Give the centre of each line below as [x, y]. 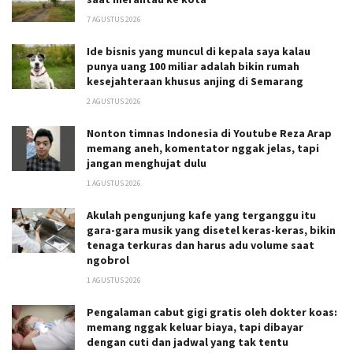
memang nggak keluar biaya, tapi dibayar [195, 327]
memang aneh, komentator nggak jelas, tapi [203, 148]
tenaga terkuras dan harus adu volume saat [201, 245]
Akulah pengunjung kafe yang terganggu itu [201, 215]
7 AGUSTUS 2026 [114, 19]
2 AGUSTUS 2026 [114, 101]
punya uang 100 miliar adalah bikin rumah [193, 66]
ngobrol [108, 260]
